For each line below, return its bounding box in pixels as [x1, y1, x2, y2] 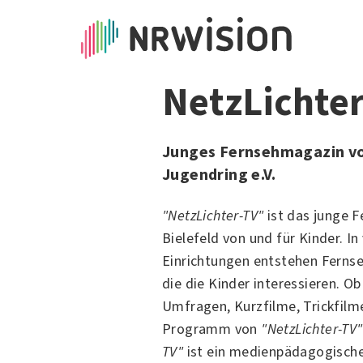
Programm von [162, 319, 262, 339]
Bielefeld [162, 228, 220, 248]
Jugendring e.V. [162, 164, 275, 186]
